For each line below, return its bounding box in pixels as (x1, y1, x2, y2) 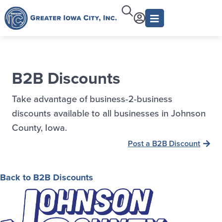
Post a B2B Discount (128, 137, 200, 149)
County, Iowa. (12, 120, 67, 134)
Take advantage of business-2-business (12, 92, 172, 106)
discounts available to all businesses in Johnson (12, 106, 206, 120)
